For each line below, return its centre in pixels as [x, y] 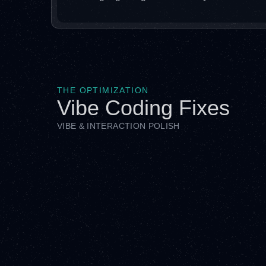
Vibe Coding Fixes [143, 108]
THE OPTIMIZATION [103, 90]
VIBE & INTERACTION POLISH [118, 126]
